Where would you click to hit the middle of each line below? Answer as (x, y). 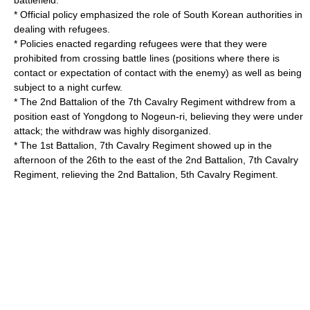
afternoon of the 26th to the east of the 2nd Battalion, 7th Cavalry (156, 160)
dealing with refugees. (62, 29)
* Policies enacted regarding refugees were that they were (140, 44)
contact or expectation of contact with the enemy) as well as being (158, 73)
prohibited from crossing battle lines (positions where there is (147, 58)
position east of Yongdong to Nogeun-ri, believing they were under (158, 116)
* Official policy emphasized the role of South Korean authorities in (158, 15)
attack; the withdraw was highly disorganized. (112, 131)
